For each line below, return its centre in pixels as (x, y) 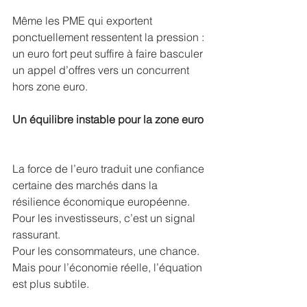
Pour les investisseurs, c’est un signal (105, 218)
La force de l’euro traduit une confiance (110, 168)
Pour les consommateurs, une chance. (106, 250)
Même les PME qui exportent (84, 20)
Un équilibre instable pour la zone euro (108, 119)
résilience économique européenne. (101, 201)
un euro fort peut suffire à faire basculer (109, 53)
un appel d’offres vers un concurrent (102, 70)
